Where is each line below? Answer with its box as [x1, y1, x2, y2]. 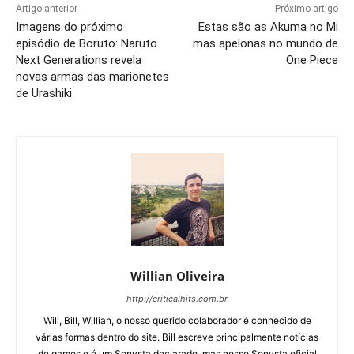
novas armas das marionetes [16, 69, 169, 84]
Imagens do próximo [16, 19, 123, 34]
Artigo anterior [16, 2, 77, 14]
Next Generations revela [16, 52, 141, 67]
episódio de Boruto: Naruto [16, 36, 157, 51]
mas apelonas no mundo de [192, 36, 338, 51]
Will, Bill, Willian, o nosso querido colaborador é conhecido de [43, 314, 311, 326]
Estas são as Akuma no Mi [198, 19, 338, 34]
